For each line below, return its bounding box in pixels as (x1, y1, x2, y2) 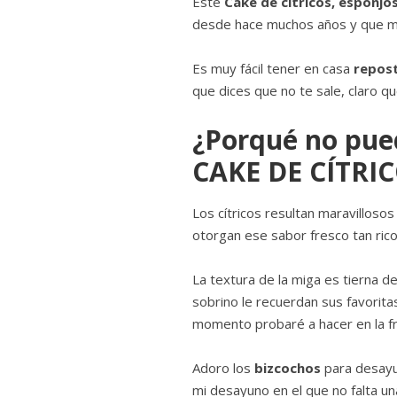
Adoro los (192, 359, 251, 378)
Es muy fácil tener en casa (192, 59, 354, 78)
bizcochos (251, 359, 321, 378)
